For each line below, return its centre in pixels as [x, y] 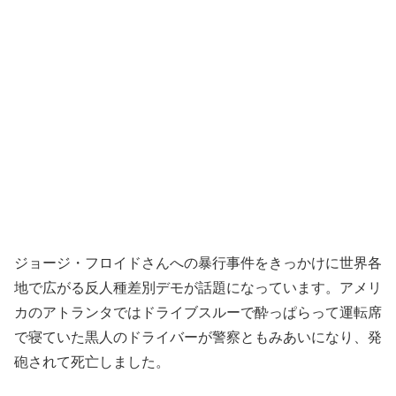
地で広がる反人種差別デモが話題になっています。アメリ [198, 287]
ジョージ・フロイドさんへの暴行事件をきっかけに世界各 [198, 263]
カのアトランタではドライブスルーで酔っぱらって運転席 [198, 312]
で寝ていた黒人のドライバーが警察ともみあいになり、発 [198, 337]
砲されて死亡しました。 [92, 362]
